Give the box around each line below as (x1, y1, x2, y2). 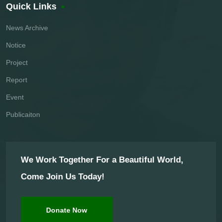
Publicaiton (6, 111, 40, 119)
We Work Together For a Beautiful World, (21, 155, 183, 165)
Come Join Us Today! (21, 172, 105, 182)
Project (6, 58, 28, 67)
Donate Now (46, 206, 87, 215)
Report (6, 76, 27, 84)
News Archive (6, 24, 48, 32)
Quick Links (6, 1, 56, 12)
